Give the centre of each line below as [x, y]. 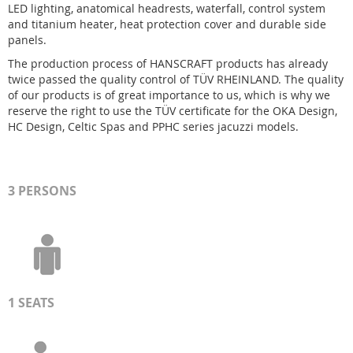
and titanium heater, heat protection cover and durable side [167, 24]
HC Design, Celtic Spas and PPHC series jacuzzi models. [153, 126]
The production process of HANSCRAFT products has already [168, 63]
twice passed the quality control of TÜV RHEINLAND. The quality [176, 79]
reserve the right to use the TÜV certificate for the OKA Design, [173, 111]
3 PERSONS [42, 191]
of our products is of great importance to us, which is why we [169, 95]
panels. [27, 40]
